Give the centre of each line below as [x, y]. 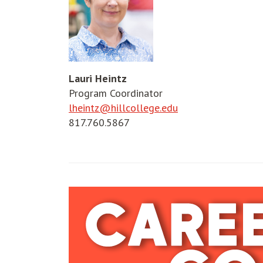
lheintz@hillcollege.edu [123, 107]
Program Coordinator [116, 93]
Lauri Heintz [98, 78]
